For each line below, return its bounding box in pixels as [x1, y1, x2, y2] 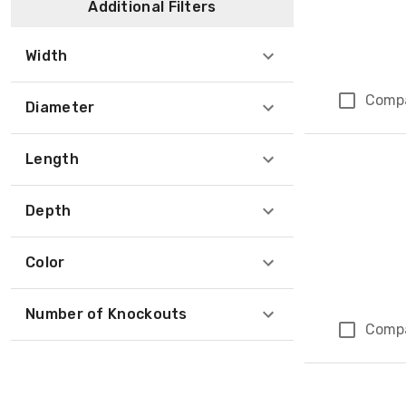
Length [25, 150, 79, 168]
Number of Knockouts [25, 305, 188, 323]
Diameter [25, 99, 95, 116]
